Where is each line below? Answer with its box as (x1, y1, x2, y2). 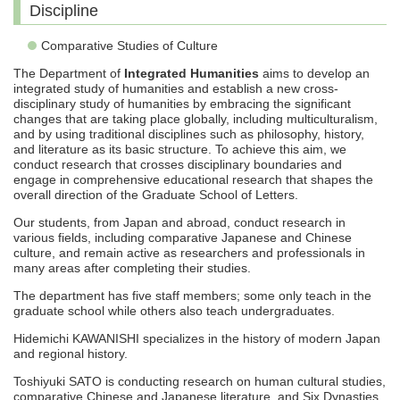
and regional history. (13, 346, 128, 362)
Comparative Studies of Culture (41, 38, 218, 54)
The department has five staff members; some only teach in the (13, 288, 371, 304)
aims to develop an (259, 66, 370, 81)
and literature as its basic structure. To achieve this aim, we (13, 142, 346, 157)
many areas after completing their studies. (13, 261, 251, 276)
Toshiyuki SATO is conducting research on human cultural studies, (13, 374, 386, 389)
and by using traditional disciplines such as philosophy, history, (13, 127, 364, 142)
